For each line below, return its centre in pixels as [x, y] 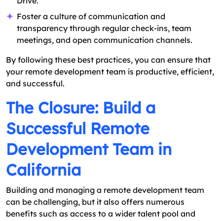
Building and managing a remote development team [105, 190]
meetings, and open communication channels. [105, 40]
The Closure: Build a [81, 108]
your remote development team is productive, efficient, [110, 72]
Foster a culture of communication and [91, 17]
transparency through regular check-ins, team [104, 28]
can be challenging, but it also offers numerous [95, 202]
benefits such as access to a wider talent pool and [101, 214]
